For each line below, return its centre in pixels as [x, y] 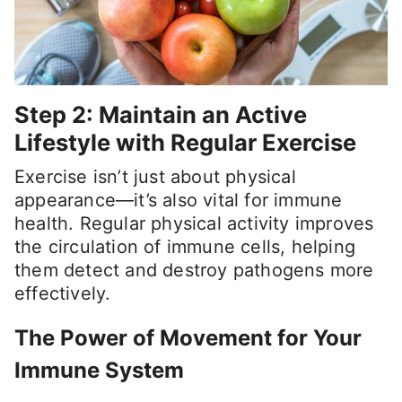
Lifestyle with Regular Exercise [185, 143]
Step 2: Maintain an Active [161, 115]
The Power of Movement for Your [188, 338]
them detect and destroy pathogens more [194, 271]
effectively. [63, 294]
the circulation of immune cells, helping [185, 247]
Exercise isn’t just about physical [155, 177]
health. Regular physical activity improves [194, 224]
